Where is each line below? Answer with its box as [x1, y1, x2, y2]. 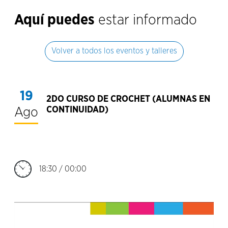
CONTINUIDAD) [46, 105, 108, 115]
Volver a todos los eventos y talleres [51, 46, 177, 55]
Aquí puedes [14, 12, 95, 27]
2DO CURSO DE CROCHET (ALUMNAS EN [46, 95, 210, 104]
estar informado [95, 12, 197, 27]
